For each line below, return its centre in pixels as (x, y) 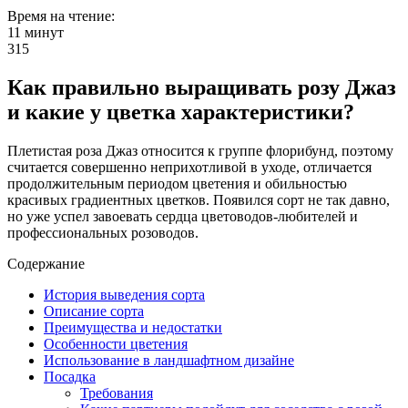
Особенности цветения (116, 343)
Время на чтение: (61, 16)
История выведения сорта (124, 294)
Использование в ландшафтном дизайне (169, 360)
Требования (117, 393)
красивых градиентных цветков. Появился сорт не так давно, (199, 199)
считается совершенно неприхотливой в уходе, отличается (189, 167)
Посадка (70, 376)
